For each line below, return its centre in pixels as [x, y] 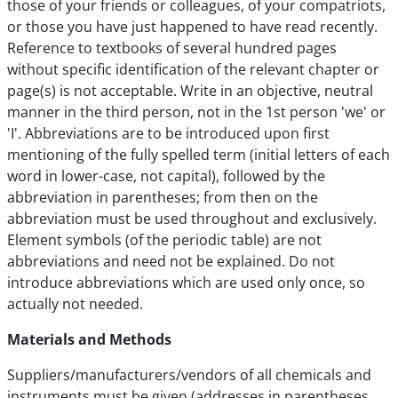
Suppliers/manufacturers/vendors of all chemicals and [189, 375]
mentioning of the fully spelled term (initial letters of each [199, 155]
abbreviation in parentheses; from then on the [163, 197]
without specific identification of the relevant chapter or [193, 69]
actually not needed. [75, 304]
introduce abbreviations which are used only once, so [186, 283]
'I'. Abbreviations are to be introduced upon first [168, 133]
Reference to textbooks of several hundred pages [172, 48]
